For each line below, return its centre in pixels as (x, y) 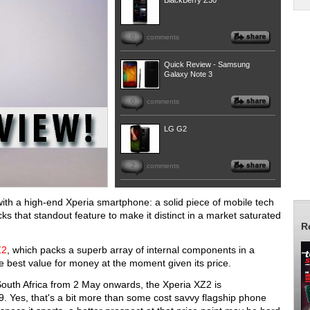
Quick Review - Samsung (207, 64)
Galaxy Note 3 (188, 74)
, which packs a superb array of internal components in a (131, 250)
